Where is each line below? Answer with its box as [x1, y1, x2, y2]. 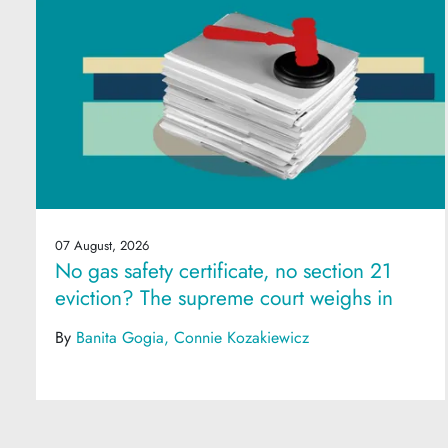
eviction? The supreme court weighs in [55, 281, 394, 313]
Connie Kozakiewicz [174, 325, 310, 349]
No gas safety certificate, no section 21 [55, 254, 392, 286]
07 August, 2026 [55, 235, 150, 255]
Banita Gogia [76, 325, 165, 349]
